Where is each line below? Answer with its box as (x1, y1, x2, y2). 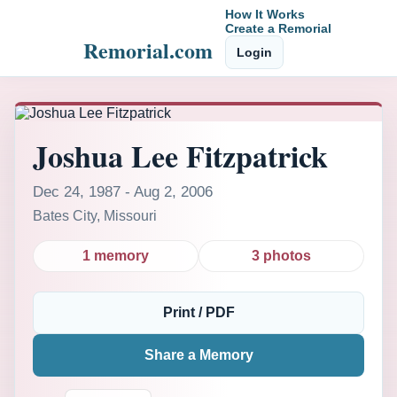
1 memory (82, 248, 149, 263)
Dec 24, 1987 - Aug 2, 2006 (33, 183, 213, 200)
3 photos (252, 248, 311, 263)
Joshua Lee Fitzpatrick (33, 134, 328, 178)
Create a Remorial (225, 21, 331, 35)
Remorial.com (83, 35, 213, 66)
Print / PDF (162, 305, 235, 320)
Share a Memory (144, 347, 253, 362)
